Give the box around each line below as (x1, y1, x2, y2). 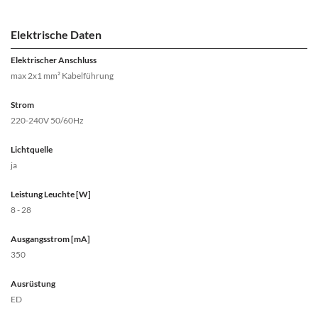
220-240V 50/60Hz (11, 115, 84, 126)
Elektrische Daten (11, 28, 102, 41)
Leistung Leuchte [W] (11, 189, 91, 199)
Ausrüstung (11, 278, 55, 289)
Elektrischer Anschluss (11, 55, 97, 65)
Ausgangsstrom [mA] (11, 234, 90, 244)
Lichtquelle (11, 144, 53, 155)
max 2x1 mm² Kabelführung (11, 70, 114, 81)
